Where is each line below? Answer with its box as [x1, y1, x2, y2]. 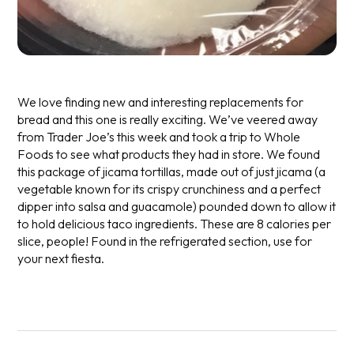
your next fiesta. [17, 250, 105, 267]
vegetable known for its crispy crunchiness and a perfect [17, 181, 322, 198]
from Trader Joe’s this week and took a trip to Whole [17, 129, 301, 145]
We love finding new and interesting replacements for [17, 94, 304, 111]
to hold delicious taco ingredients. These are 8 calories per [17, 216, 332, 232]
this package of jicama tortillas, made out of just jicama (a [17, 164, 326, 180]
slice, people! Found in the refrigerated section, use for [17, 233, 313, 250]
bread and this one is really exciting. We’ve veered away [17, 111, 318, 128]
